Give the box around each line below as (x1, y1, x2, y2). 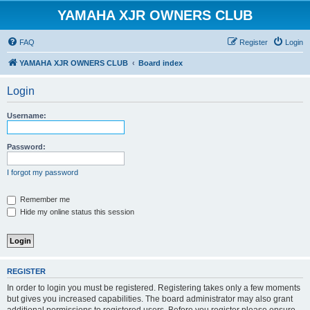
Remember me (18, 195, 70, 203)
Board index (138, 59, 183, 67)
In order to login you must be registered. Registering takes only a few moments (7, 282, 300, 293)
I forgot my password (7, 168, 78, 176)
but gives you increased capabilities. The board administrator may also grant (7, 293, 293, 304)
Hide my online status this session (18, 207, 134, 216)
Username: (7, 111, 46, 120)
